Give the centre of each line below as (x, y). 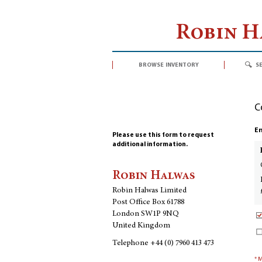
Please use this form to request (163, 135)
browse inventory (168, 65)
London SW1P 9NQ (146, 214)
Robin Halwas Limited (149, 191)
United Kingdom (141, 226)
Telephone (131, 243)
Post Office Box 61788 (148, 202)
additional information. (150, 145)
